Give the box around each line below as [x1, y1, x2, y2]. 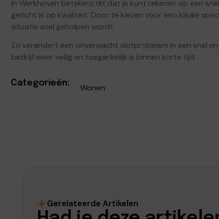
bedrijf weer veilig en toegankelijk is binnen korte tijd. [11, 52, 196, 63]
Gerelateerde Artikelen [47, 198, 138, 209]
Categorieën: [11, 79, 70, 88]
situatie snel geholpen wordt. [11, 22, 115, 32]
